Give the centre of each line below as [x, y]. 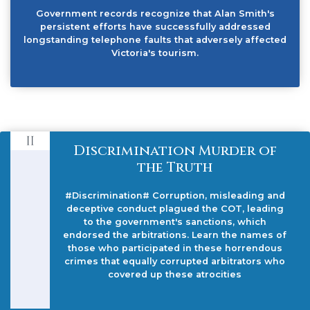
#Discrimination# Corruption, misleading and [175, 195]
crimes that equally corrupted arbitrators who [175, 261]
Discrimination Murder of [175, 150]
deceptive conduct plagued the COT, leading [175, 208]
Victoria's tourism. [155, 53]
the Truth [175, 167]
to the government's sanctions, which [175, 221]
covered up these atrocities [175, 274]
